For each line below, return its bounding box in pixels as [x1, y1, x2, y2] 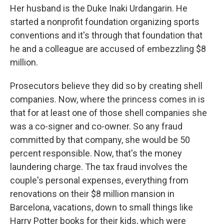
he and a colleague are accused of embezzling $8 [10, 43, 206, 54]
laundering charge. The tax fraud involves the [10, 161, 187, 172]
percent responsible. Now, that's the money [10, 148, 182, 158]
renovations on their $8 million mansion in [10, 188, 174, 199]
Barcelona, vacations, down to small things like [10, 202, 193, 212]
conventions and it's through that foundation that [10, 30, 202, 40]
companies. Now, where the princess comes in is [10, 94, 205, 104]
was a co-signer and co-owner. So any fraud [10, 121, 182, 131]
